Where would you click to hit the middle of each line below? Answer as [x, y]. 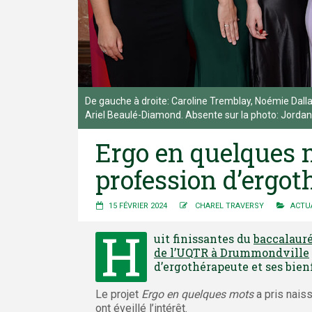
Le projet [118, 294]
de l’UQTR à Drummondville [232, 252]
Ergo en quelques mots [197, 294]
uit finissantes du [204, 238]
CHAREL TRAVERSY [229, 205]
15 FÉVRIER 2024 [138, 205]
